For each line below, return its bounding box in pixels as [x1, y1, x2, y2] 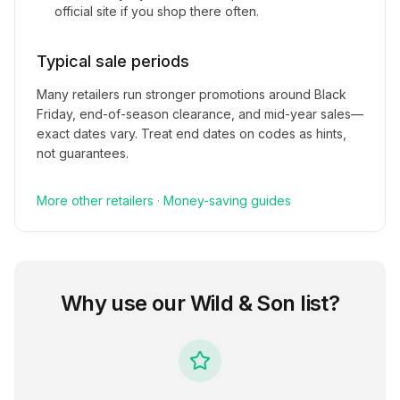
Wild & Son [189, 290, 296, 316]
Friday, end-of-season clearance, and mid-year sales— [37, 106, 363, 121]
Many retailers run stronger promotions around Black [37, 87, 346, 102]
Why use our [60, 290, 190, 316]
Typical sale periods [37, 52, 189, 71]
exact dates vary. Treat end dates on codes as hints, [37, 126, 346, 141]
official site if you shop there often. [54, 4, 259, 19]
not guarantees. [37, 146, 129, 161]
